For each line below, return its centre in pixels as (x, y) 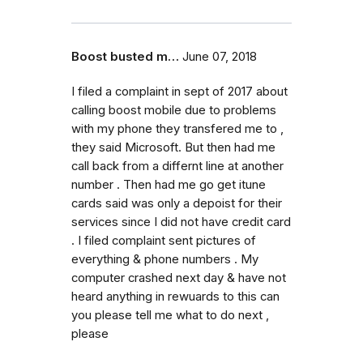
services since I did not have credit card (181, 222)
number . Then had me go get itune (169, 184)
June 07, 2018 (220, 56)
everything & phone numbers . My (165, 259)
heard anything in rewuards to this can (175, 296)
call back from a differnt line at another (177, 166)
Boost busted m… (125, 56)
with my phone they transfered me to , (177, 128)
